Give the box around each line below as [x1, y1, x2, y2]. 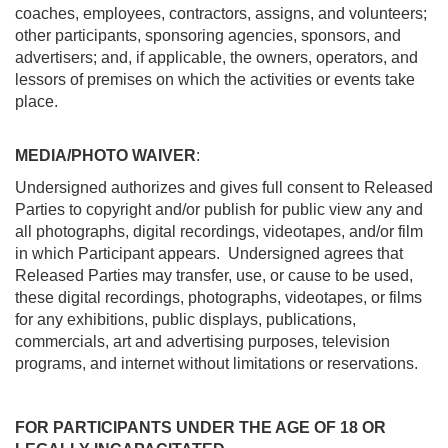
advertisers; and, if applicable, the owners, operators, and [15, 49, 418, 66]
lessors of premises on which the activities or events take [15, 71, 415, 88]
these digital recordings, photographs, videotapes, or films [15, 289, 422, 306]
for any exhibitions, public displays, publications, [15, 311, 356, 328]
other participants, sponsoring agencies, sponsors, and [15, 27, 401, 44]
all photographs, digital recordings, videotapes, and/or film [15, 223, 423, 240]
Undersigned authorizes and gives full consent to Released [15, 179, 433, 196]
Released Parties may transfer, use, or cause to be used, [15, 267, 413, 284]
